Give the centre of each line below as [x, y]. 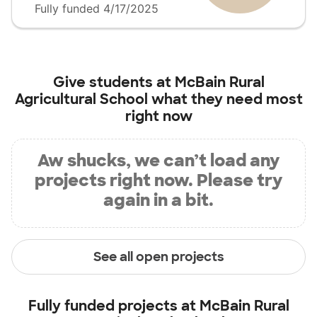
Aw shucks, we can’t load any [158, 160]
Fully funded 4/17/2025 [97, 8]
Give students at [114, 82]
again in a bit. [158, 200]
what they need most [225, 99]
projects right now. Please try [158, 180]
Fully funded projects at [114, 306]
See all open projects [158, 257]
